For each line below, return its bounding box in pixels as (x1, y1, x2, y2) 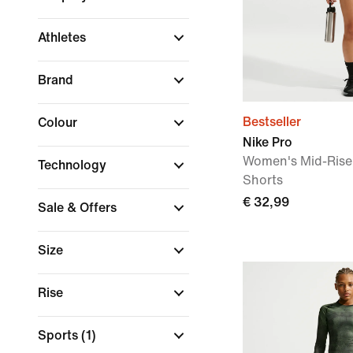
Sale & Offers (38, 201, 120, 214)
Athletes (38, 31, 89, 44)
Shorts (243, 173, 283, 187)
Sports (38, 329, 81, 342)
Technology (38, 158, 110, 172)
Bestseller (243, 115, 301, 128)
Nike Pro (243, 136, 292, 149)
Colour (38, 116, 80, 129)
